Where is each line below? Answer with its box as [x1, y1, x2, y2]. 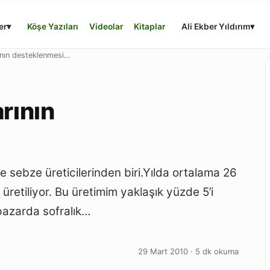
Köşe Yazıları [27, 21, 79, 31]
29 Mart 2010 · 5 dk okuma [138, 246, 239, 256]
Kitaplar [134, 21, 166, 31]
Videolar [89, 21, 124, 31]
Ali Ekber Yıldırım [181, 21, 251, 31]
